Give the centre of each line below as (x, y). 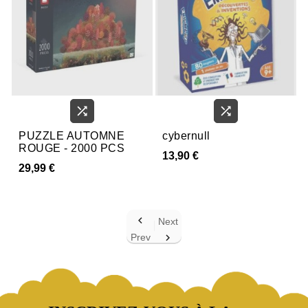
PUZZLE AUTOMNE (71, 135)
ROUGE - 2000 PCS (71, 148)
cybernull (186, 135)
